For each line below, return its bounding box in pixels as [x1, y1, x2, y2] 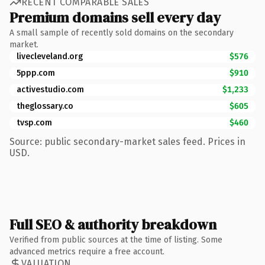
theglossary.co [17, 101, 73, 111]
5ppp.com [17, 67, 55, 78]
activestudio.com [17, 84, 84, 95]
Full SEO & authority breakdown [9, 214, 216, 234]
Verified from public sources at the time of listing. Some [9, 234, 222, 245]
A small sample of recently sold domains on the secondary [9, 27, 234, 38]
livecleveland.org [17, 51, 83, 62]
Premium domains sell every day [9, 7, 221, 27]
